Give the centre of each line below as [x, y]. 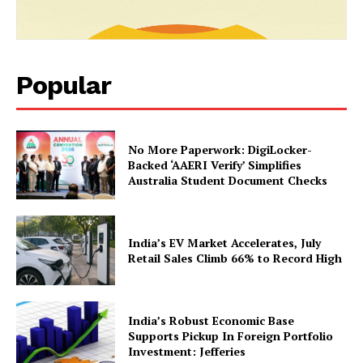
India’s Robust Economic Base [211, 321]
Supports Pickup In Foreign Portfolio [231, 336]
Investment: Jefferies [187, 352]
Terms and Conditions [87, 206]
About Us [50, 156]
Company [78, 122]
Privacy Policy [64, 181]
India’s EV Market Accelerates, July [225, 243]
